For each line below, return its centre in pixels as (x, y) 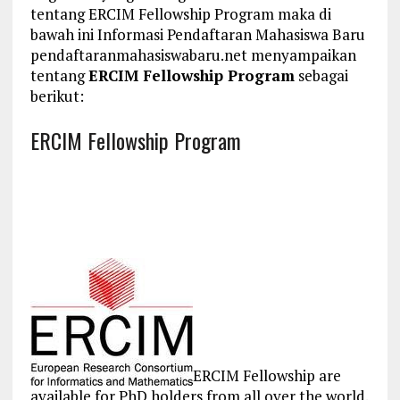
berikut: (57, 96)
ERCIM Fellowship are (267, 376)
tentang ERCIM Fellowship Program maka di (180, 14)
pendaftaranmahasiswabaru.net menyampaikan (193, 55)
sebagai (321, 76)
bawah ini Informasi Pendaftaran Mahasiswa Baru (197, 35)
